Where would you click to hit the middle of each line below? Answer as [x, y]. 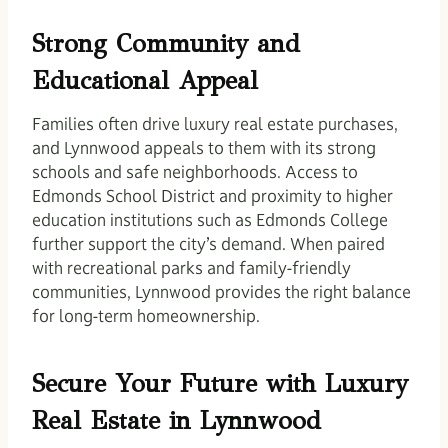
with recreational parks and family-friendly [191, 267]
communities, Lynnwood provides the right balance [221, 291]
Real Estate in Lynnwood [176, 421]
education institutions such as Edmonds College [210, 219]
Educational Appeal [145, 81]
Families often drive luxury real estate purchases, [215, 123]
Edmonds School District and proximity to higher [212, 195]
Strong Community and [166, 44]
